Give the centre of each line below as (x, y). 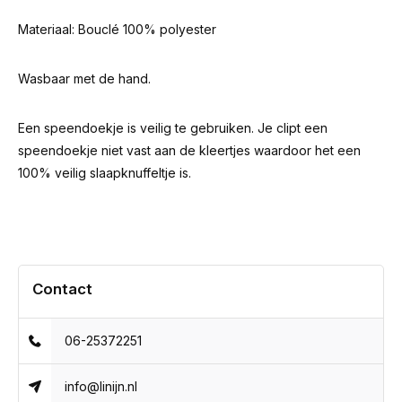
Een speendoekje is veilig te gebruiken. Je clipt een (173, 128)
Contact (62, 289)
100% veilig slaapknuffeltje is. (105, 173)
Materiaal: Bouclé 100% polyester (117, 29)
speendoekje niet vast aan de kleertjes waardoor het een (189, 150)
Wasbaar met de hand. (84, 79)
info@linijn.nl (101, 386)
